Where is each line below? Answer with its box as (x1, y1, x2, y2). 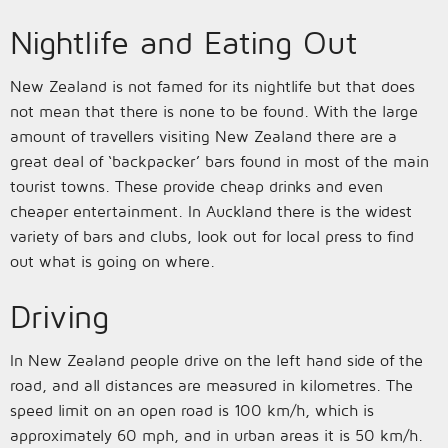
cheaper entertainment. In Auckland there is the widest (10, 202, 412, 220)
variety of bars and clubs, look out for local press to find (10, 227, 414, 245)
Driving (10, 297, 109, 335)
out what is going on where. (10, 252, 215, 270)
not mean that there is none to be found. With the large (10, 102, 418, 120)
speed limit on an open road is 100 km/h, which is (10, 401, 374, 419)
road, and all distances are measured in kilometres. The (10, 376, 413, 394)
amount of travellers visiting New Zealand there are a (10, 127, 397, 145)
